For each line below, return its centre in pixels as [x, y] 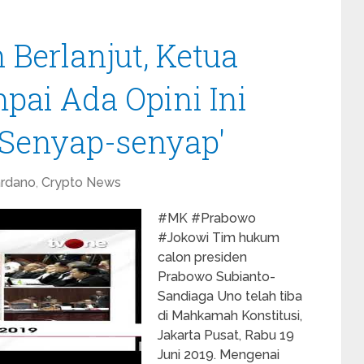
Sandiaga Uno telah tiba [230, 296]
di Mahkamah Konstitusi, [230, 316]
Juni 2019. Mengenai [219, 355]
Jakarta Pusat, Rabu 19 [226, 335]
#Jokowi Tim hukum [219, 238]
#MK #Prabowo [207, 218]
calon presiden [202, 257]
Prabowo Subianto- [217, 277]
